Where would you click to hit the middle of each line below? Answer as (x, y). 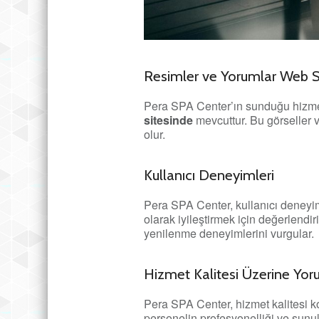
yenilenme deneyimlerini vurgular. (229, 233)
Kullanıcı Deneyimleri (209, 175)
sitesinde (168, 120)
